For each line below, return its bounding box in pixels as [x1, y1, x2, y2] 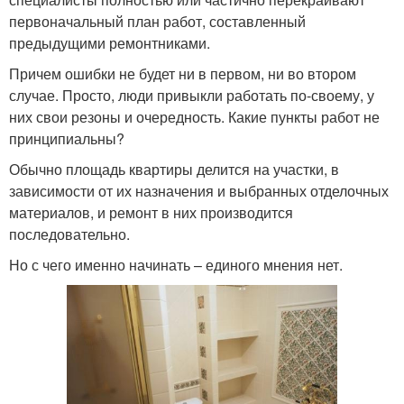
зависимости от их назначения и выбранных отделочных [9, 179, 389, 201]
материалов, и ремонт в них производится [9, 201, 293, 223]
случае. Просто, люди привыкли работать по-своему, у [9, 84, 374, 106]
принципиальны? [9, 127, 124, 149]
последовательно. [9, 223, 130, 244]
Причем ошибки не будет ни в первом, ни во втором [9, 62, 356, 84]
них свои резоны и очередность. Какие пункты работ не [9, 106, 380, 127]
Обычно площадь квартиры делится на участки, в [9, 158, 339, 179]
